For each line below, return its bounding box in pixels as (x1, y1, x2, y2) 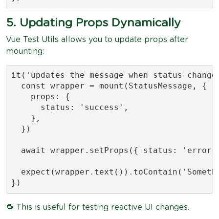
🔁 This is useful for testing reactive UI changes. (6, 203, 189, 211)
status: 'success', (11, 103, 129, 112)
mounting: (6, 47, 44, 55)
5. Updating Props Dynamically (6, 17, 181, 29)
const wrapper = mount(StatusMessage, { (11, 81, 207, 90)
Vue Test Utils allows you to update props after (6, 35, 188, 44)
